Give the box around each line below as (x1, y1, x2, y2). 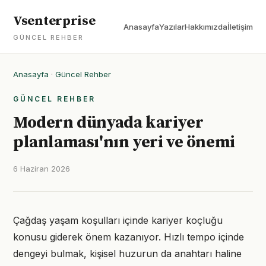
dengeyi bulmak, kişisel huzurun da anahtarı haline (13, 248, 242, 259)
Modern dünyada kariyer (13, 112, 204, 133)
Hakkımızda (185, 22, 227, 31)
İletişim (227, 22, 253, 31)
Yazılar (159, 22, 185, 31)
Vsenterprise (13, 13, 96, 29)
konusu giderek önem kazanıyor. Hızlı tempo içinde (13, 231, 244, 243)
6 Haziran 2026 (13, 164, 70, 173)
